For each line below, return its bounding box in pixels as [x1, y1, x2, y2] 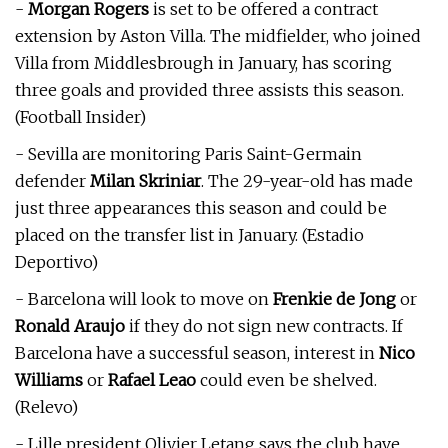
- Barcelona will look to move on [15, 289, 273, 309]
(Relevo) [15, 397, 78, 417]
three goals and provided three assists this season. [15, 80, 404, 100]
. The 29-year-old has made [201, 171, 413, 191]
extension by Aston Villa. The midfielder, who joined [15, 26, 421, 46]
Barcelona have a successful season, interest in [15, 343, 379, 363]
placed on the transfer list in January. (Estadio [15, 225, 364, 245]
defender [15, 171, 90, 191]
